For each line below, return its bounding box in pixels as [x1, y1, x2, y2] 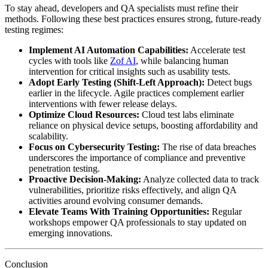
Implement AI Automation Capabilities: [29, 45, 188, 55]
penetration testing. [29, 163, 100, 173]
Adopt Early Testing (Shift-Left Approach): [29, 77, 205, 87]
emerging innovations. [29, 228, 112, 238]
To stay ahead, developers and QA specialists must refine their [5, 3, 238, 13]
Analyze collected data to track [141, 174, 259, 184]
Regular [209, 206, 242, 217]
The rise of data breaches [160, 142, 256, 152]
